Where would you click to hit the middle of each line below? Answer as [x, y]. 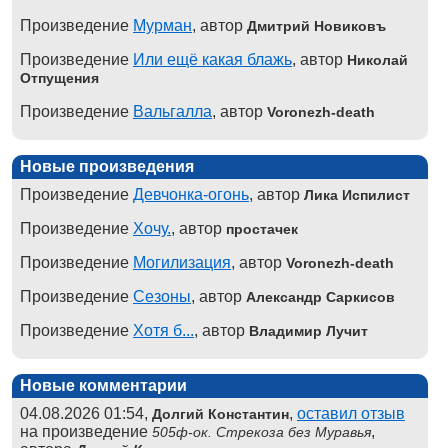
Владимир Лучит [308, 330]
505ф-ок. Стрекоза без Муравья [261, 431]
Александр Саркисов [320, 296]
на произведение [86, 431]
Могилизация [182, 262]
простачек [262, 228]
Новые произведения [107, 166]
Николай [377, 59]
